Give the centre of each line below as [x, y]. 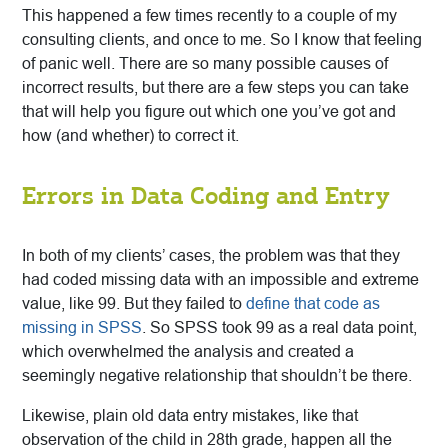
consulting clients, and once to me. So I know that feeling [222, 40]
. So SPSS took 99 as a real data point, [279, 328]
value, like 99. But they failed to [134, 304]
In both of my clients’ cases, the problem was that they [211, 256]
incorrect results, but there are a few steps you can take [215, 88]
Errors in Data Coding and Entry [205, 196]
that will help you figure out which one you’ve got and [209, 112]
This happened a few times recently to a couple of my [209, 16]
